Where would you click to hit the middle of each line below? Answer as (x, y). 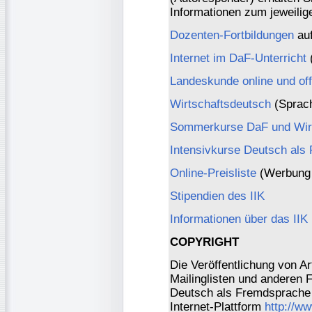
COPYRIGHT (204, 242)
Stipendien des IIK (217, 196)
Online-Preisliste (213, 173)
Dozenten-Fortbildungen (232, 35)
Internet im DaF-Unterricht (238, 58)
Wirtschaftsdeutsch (220, 104)
